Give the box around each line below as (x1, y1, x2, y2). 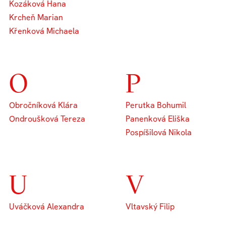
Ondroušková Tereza (9, 114, 86, 124)
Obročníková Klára (9, 100, 78, 110)
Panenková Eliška (126, 114, 190, 124)
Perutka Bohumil (126, 100, 186, 110)
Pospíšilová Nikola (126, 127, 192, 138)
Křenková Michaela (9, 26, 80, 36)
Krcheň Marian (9, 12, 64, 23)
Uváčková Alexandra (9, 201, 85, 212)
